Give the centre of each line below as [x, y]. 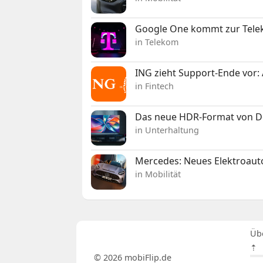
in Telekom [157, 42]
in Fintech [155, 86]
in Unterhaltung [167, 130]
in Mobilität [158, 174]
